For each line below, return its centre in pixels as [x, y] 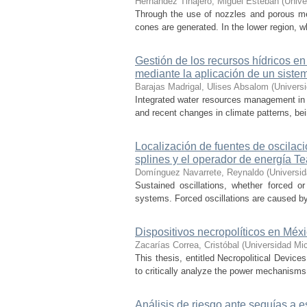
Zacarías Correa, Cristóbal [187, 245]
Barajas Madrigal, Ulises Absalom [202, 87]
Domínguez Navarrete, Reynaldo [199, 172]
